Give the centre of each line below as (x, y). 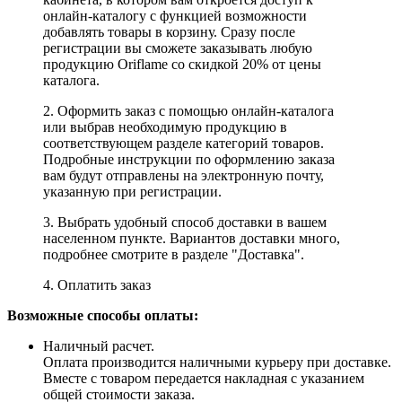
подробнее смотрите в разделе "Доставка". (174, 255)
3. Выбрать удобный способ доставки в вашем (185, 223)
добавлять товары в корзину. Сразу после (169, 32)
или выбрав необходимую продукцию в (165, 127)
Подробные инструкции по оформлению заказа (189, 160)
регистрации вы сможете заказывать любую (178, 48)
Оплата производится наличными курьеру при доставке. (217, 363)
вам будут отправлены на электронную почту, (184, 176)
